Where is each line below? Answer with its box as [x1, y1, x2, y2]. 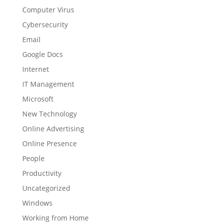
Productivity [22, 168, 61, 178]
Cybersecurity [22, 20, 68, 29]
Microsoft [22, 94, 54, 104]
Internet [22, 64, 49, 74]
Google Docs [22, 50, 63, 59]
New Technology [22, 109, 77, 118]
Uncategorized [22, 183, 70, 193]
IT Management [22, 79, 74, 89]
